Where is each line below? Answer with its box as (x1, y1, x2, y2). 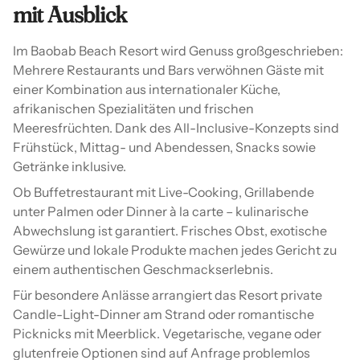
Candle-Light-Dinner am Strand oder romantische (13, 305, 314, 322)
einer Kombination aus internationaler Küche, (13, 80, 280, 97)
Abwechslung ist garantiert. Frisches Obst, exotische (13, 222, 327, 239)
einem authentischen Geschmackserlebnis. (13, 260, 273, 277)
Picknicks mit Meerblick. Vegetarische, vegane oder (13, 325, 321, 342)
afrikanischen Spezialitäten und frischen (13, 100, 254, 117)
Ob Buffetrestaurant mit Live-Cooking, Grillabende (13, 183, 314, 200)
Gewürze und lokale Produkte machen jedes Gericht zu (13, 241, 337, 258)
